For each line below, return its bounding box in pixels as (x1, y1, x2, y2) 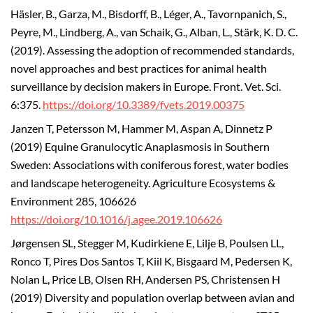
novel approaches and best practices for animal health (10, 62, 267, 75)
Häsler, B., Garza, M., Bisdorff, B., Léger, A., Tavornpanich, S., (10, 8, 286, 21)
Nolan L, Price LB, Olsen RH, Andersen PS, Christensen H (10, 272, 280, 286)
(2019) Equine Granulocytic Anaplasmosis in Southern (10, 140, 270, 154)
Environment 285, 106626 (10, 195, 136, 208)
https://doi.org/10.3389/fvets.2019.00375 (43, 99, 245, 112)
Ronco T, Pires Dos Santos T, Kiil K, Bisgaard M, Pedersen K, (10, 254, 292, 268)
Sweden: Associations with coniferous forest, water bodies (10, 159, 289, 172)
